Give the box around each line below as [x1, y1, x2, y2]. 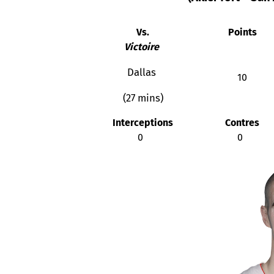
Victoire [124, 41, 159, 53]
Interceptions [110, 117, 173, 129]
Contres [223, 117, 259, 129]
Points [225, 26, 257, 39]
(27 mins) [120, 91, 163, 104]
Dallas [127, 65, 156, 78]
